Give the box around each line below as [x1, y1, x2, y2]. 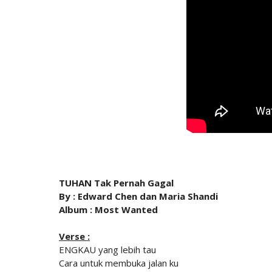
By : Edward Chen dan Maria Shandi [59, 190, 218, 203]
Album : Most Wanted [59, 203, 158, 216]
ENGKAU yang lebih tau [59, 243, 156, 256]
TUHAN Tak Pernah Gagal [59, 177, 174, 189]
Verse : [59, 230, 90, 243]
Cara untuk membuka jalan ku [59, 257, 178, 270]
